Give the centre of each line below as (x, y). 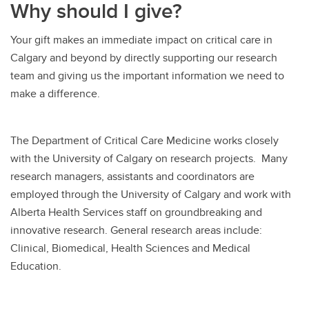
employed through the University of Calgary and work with (151, 195)
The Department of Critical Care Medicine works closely (144, 141)
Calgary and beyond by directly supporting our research (144, 58)
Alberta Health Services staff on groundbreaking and (136, 212)
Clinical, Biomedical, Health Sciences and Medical (130, 248)
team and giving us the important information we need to (147, 76)
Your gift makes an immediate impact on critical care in (141, 40)
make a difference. (55, 94)
